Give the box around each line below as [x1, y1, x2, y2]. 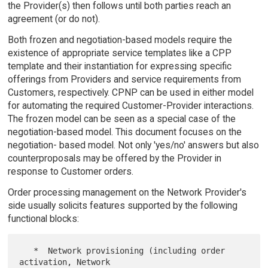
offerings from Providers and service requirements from [7, 74, 241, 86]
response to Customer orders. [7, 166, 133, 178]
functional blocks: [7, 213, 79, 225]
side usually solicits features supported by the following [7, 200, 237, 212]
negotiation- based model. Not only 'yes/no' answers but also [7, 139, 259, 151]
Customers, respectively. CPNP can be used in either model [7, 87, 254, 99]
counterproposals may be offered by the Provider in [7, 153, 221, 165]
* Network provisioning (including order [19, 246, 34, 256]
